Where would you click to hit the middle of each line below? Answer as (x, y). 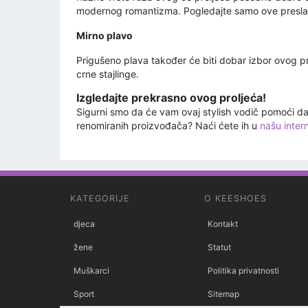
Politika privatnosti (243, 271)
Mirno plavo (104, 36)
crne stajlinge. (108, 74)
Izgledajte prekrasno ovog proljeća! (171, 98)
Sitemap (223, 294)
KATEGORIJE (100, 199)
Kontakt (223, 224)
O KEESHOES (235, 199)
